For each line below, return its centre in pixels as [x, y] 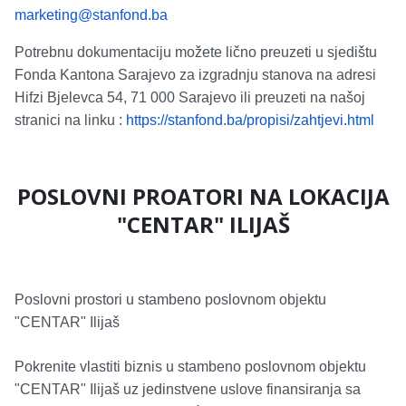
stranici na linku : [70, 121]
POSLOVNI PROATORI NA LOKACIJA [203, 197]
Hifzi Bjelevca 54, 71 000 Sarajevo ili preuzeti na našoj [190, 98]
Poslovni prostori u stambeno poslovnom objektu [170, 300]
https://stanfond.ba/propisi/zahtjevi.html [250, 121]
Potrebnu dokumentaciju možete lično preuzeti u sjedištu [196, 53]
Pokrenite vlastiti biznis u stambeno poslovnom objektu [190, 367]
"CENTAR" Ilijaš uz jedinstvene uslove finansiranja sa [188, 390]
